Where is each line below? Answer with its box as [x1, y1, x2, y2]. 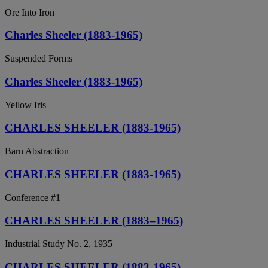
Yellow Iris [5, 99, 46, 110]
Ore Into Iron [5, 7, 54, 17]
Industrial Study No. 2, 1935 [5, 238, 112, 249]
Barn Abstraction [5, 146, 69, 157]
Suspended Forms [5, 53, 72, 64]
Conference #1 [5, 192, 60, 203]
